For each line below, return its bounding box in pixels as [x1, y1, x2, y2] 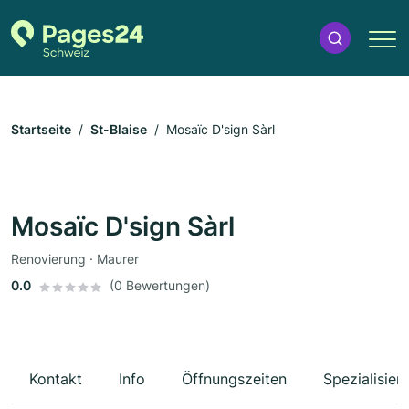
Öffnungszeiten [182, 370, 287, 389]
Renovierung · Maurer [11, 251, 139, 267]
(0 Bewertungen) [110, 278, 210, 294]
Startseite [11, 121, 71, 138]
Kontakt [29, 370, 82, 389]
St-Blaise [90, 121, 147, 138]
